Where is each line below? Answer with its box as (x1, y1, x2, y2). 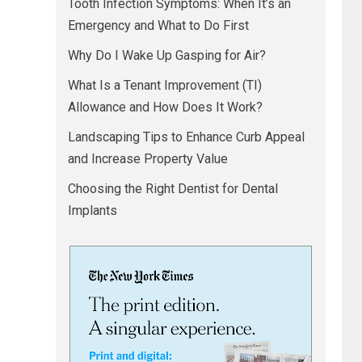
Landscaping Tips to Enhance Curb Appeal (67, 129, 305, 145)
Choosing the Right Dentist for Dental (67, 181, 278, 196)
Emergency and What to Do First (67, 18, 249, 33)
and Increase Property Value (67, 151, 228, 166)
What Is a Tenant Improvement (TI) (67, 78, 262, 93)
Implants (67, 203, 117, 218)
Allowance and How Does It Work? (67, 99, 263, 115)
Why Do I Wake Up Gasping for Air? (67, 48, 266, 63)
